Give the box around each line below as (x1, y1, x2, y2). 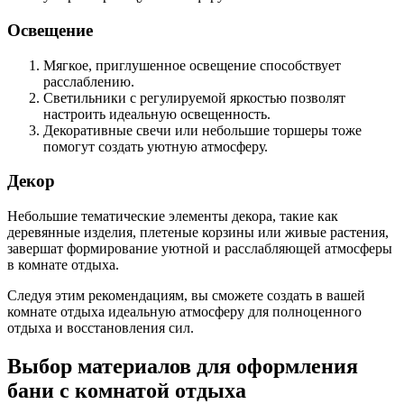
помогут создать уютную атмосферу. (43, 138, 268, 154)
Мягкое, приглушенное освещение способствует (43, 57, 341, 73)
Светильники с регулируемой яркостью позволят (43, 89, 345, 106)
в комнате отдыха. (7, 257, 119, 273)
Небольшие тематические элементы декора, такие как (7, 208, 338, 225)
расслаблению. (43, 73, 134, 89)
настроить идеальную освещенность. (43, 106, 271, 122)
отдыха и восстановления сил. (7, 320, 194, 336)
